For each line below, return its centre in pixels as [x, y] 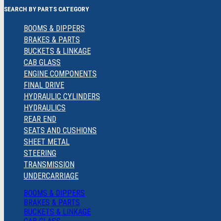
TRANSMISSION [49, 165]
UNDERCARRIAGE [51, 176]
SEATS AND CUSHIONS [60, 131]
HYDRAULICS [45, 108]
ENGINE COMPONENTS [60, 74]
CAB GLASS [42, 63]
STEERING [40, 153]
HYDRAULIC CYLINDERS [62, 97]
